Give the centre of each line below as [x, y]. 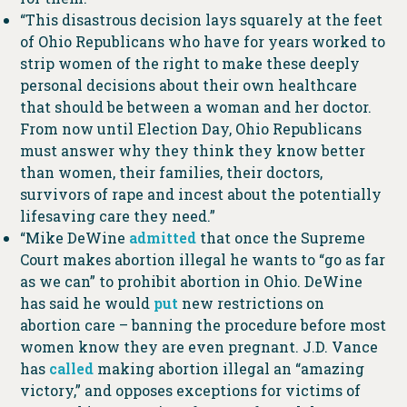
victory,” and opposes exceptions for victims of [190, 390]
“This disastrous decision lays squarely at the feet [201, 19]
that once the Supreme [280, 237]
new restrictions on [251, 303]
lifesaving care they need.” [117, 215]
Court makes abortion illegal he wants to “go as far [202, 259]
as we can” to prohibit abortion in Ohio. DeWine [191, 281]
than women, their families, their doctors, [171, 172]
